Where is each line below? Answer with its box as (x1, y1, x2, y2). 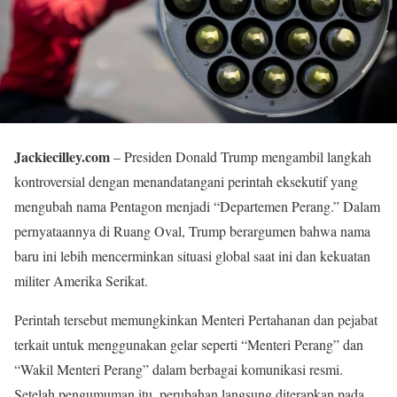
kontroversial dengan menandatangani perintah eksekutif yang (14, 172, 358, 191)
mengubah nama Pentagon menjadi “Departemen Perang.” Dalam (14, 197, 380, 216)
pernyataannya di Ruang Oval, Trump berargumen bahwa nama (14, 222, 370, 241)
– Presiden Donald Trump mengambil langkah (110, 147, 371, 167)
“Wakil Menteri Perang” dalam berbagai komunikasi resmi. (14, 360, 343, 379)
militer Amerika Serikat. (14, 271, 148, 291)
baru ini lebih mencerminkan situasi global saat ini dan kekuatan (14, 246, 370, 266)
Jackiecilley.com (14, 146, 110, 167)
